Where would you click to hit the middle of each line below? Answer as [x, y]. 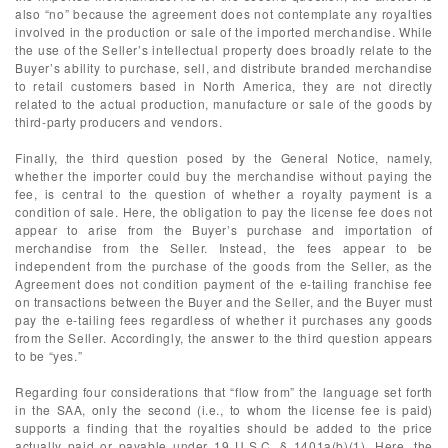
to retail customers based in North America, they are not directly [224, 85]
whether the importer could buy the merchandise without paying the [224, 175]
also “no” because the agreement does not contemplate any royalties [224, 13]
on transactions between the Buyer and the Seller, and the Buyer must [224, 301]
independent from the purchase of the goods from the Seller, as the [224, 265]
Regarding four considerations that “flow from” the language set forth [224, 391]
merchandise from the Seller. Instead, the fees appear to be [224, 247]
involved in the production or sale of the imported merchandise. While [224, 31]
